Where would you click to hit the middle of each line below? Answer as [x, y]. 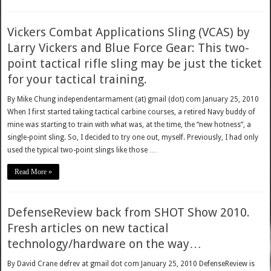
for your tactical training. [77, 80]
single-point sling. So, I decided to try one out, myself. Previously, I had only [133, 138]
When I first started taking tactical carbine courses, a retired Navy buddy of [132, 112]
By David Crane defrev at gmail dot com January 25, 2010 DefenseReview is [131, 264]
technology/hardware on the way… [105, 244]
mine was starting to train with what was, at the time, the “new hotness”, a [129, 125]
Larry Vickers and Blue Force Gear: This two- [129, 48]
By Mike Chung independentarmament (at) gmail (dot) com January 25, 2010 [133, 100]
